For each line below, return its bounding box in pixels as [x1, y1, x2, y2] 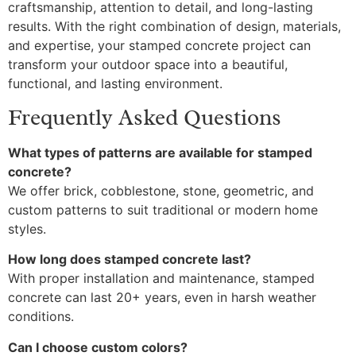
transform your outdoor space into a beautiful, [8, 56, 288, 72]
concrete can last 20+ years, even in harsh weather [8, 289, 316, 306]
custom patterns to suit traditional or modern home [8, 201, 318, 218]
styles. [8, 220, 46, 237]
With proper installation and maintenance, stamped [8, 270, 315, 287]
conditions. [8, 308, 74, 325]
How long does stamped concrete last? [8, 251, 251, 268]
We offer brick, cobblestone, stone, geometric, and [8, 182, 314, 199]
